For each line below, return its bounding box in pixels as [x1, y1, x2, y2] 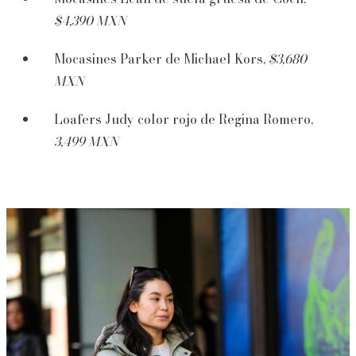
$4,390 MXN [54, 10, 126, 30]
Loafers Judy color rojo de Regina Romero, [54, 109, 313, 129]
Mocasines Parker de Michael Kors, [54, 48, 269, 68]
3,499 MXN [54, 131, 118, 151]
